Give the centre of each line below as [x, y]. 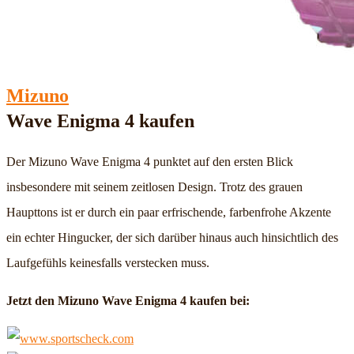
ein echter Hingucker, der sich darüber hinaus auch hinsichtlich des [172, 237]
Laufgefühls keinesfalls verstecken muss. [108, 262]
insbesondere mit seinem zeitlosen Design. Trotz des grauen [154, 186]
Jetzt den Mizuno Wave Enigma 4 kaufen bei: [128, 300]
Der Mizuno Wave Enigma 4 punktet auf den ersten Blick [150, 161]
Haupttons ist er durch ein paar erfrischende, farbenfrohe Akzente [169, 212]
